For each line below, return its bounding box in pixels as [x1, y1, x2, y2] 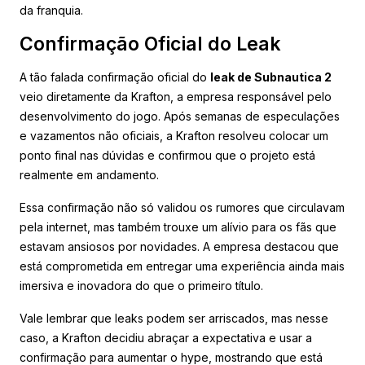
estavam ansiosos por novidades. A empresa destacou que [20, 239, 339, 253]
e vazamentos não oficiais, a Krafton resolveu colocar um [20, 128, 328, 143]
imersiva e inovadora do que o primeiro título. [20, 278, 263, 292]
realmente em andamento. [20, 167, 159, 182]
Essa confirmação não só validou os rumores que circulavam [20, 200, 345, 214]
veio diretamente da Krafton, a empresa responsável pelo [20, 89, 332, 103]
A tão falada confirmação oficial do [20, 69, 210, 84]
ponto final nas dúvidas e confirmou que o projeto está [20, 147, 315, 162]
